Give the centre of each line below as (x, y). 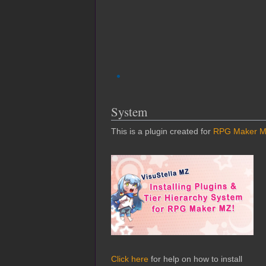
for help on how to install (195, 259)
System (129, 112)
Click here (130, 259)
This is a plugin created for (162, 132)
